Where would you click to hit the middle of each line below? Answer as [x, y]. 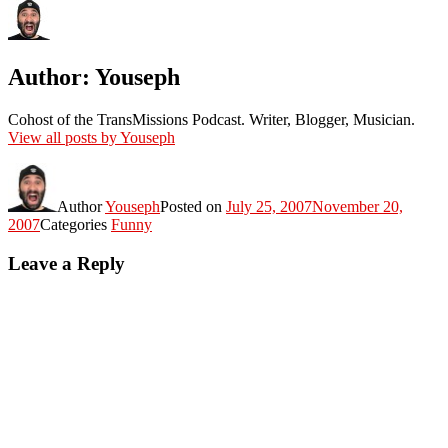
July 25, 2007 [269, 207]
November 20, [357, 207]
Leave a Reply [66, 263]
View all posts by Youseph [91, 138]
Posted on [193, 207]
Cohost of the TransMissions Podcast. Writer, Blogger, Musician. [211, 120]
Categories [75, 225]
